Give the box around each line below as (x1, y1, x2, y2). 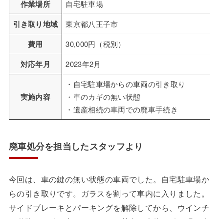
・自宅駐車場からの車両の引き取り (66, 79, 186, 89)
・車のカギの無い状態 (66, 91, 141, 102)
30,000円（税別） (66, 39, 126, 49)
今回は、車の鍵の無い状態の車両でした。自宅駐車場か (8, 173, 210, 185)
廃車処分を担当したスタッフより (8, 139, 143, 153)
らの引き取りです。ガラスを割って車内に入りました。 (8, 187, 210, 199)
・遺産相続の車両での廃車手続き (66, 104, 178, 115)
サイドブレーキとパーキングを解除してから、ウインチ (8, 201, 210, 214)
